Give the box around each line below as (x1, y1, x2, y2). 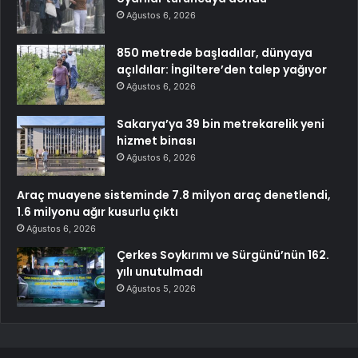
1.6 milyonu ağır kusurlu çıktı (17, 204, 178, 221)
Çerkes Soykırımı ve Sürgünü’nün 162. (117, 247, 329, 264)
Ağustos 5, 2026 (126, 283, 196, 295)
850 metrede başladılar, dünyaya (117, 45, 312, 62)
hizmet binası (117, 133, 196, 149)
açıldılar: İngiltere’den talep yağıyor (117, 62, 327, 78)
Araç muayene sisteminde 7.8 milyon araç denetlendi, (17, 187, 331, 204)
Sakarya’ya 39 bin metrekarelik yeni (117, 116, 324, 133)
